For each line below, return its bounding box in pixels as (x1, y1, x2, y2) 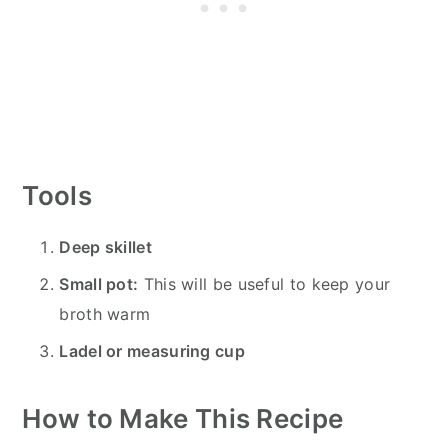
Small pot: (59, 274, 139, 295)
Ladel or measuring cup (59, 341, 245, 362)
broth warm (59, 304, 151, 325)
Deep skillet (59, 237, 152, 258)
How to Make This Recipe (22, 403, 344, 435)
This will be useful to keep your (138, 274, 391, 295)
